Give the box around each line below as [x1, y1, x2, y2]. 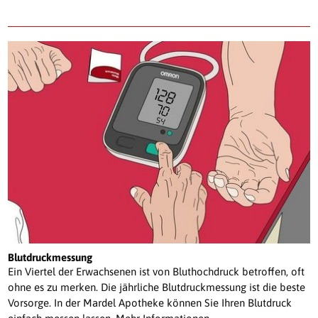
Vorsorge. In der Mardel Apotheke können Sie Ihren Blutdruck [8, 297, 292, 309]
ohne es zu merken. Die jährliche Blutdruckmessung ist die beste [8, 281, 306, 294]
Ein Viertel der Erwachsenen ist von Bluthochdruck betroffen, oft [8, 265, 305, 278]
